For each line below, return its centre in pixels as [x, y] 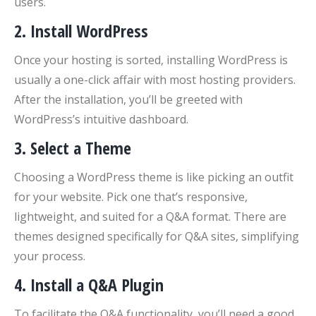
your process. [50, 256]
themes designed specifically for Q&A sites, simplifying [157, 236]
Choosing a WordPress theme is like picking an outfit [154, 177]
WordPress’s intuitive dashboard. [101, 119]
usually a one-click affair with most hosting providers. [155, 80]
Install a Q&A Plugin [97, 285]
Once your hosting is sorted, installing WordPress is [151, 60]
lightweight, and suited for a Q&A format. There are [150, 217]
